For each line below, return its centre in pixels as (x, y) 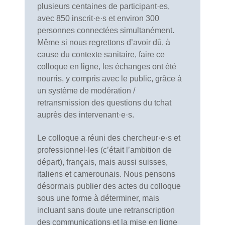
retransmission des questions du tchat (104, 102)
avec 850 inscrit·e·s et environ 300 (98, 18)
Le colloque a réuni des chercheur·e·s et (109, 138)
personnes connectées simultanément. (106, 30)
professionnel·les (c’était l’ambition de (104, 150)
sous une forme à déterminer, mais (98, 198)
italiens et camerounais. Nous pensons (106, 174)
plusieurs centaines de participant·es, (103, 6)
